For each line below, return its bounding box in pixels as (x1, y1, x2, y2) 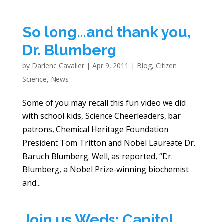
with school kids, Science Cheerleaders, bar (22, 111, 181, 122)
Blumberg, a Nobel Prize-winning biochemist (22, 164, 189, 175)
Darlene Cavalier (31, 61, 84, 71)
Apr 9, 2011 (92, 61, 129, 71)
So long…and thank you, (22, 23, 191, 41)
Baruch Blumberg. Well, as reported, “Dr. (22, 151, 173, 162)
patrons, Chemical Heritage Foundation (22, 124, 168, 135)
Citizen (155, 61, 177, 71)
